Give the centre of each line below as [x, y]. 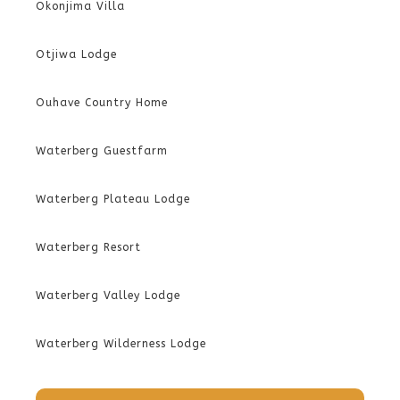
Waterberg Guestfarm [102, 151]
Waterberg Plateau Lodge [113, 199]
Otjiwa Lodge [76, 54]
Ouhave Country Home [102, 103]
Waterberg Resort [88, 247]
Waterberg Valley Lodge [108, 296]
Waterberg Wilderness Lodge [121, 344]
